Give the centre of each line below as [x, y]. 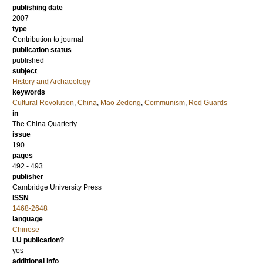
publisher [28, 177]
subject [25, 71]
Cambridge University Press [57, 187]
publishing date [38, 8]
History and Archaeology [51, 82]
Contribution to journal [48, 39]
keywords [29, 92]
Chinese [26, 230]
